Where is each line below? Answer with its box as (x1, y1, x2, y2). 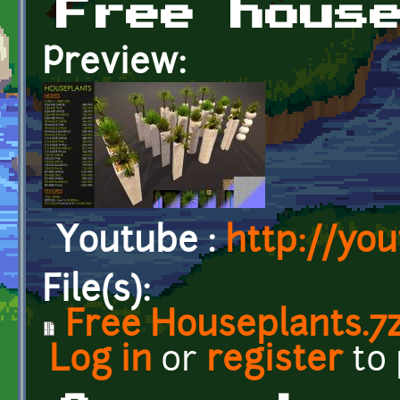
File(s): (42, 274, 160, 310)
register (206, 344, 343, 379)
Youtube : (56, 225, 225, 261)
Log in (49, 344, 152, 379)
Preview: (42, 46, 196, 82)
